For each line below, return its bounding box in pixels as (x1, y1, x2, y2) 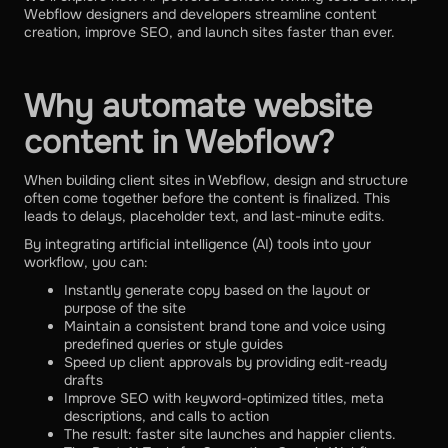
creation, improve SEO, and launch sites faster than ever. (24, 23, 395, 42)
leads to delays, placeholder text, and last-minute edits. (24, 207, 385, 226)
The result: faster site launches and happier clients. (64, 425, 396, 444)
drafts (64, 371, 103, 390)
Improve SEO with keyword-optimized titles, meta (64, 389, 384, 408)
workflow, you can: (24, 253, 148, 272)
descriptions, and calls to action (64, 407, 269, 426)
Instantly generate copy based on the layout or (64, 281, 370, 300)
